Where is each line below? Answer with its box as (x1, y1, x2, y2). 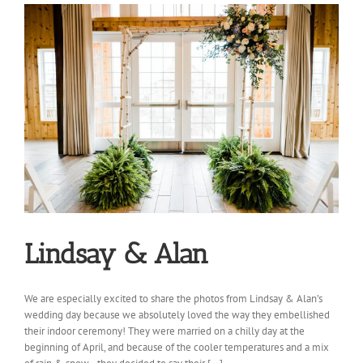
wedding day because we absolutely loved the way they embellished (24, 308, 330, 322)
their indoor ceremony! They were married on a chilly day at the (24, 324, 305, 339)
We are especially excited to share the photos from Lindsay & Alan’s (24, 292, 322, 306)
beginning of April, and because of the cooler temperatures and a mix (24, 340, 329, 355)
